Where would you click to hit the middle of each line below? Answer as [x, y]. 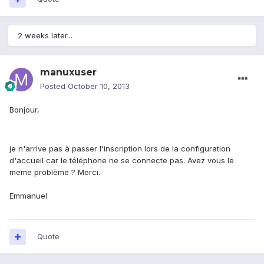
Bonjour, [24, 110]
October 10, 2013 [99, 86]
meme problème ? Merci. [55, 172]
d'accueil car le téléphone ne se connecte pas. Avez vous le [122, 161]
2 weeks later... [45, 36]
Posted [54, 86]
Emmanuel [28, 196]
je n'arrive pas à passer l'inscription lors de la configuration [120, 149]
